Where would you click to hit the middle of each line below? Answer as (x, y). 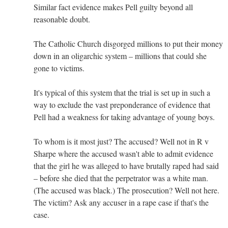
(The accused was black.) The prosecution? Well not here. (126, 190)
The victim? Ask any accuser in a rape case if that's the (121, 202)
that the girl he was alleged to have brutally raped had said (126, 165)
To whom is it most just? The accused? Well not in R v (121, 141)
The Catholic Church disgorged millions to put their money (128, 43)
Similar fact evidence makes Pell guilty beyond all (113, 7)
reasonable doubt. (62, 19)
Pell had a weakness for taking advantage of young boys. (124, 117)
